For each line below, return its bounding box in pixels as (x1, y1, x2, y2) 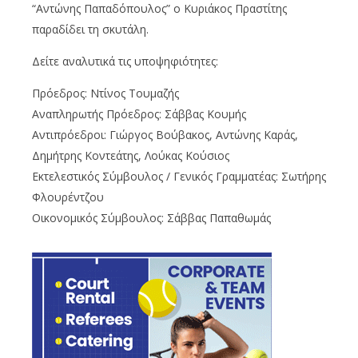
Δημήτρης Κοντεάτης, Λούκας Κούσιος (32, 148, 229, 164)
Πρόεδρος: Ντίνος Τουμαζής (32, 86, 179, 101)
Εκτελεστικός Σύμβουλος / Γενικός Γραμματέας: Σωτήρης (32, 169, 326, 185)
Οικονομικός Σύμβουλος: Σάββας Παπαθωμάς (32, 210, 271, 226)
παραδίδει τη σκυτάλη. (32, 22, 149, 38)
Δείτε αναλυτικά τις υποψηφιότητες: (32, 54, 218, 70)
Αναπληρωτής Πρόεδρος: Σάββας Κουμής (32, 106, 246, 122)
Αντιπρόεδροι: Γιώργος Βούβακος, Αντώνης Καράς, (32, 127, 298, 143)
